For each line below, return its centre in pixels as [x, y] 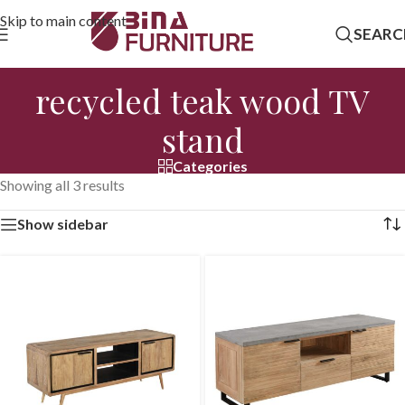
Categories [210, 166]
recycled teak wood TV [202, 101]
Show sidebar [63, 224]
